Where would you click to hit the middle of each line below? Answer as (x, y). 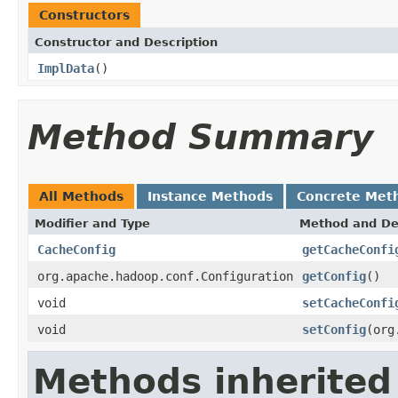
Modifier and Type (92, 223)
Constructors (84, 15)
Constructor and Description (126, 42)
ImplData (66, 68)
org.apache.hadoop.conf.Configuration (165, 276)
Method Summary (200, 137)
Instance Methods (210, 196)
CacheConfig (76, 249)
